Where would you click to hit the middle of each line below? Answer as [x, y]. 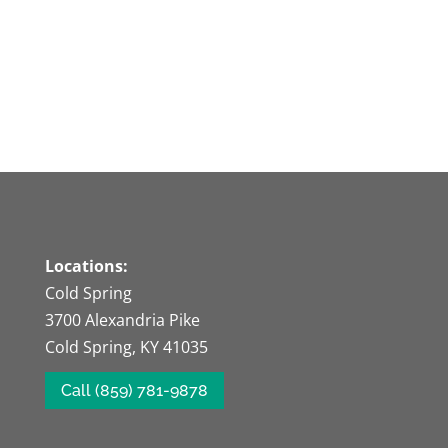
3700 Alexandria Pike [122, 319]
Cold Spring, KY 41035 [126, 346]
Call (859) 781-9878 [134, 391]
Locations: [86, 265]
